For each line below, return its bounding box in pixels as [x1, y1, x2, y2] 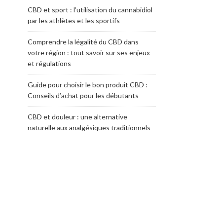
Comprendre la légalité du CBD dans [28, 37, 139, 46]
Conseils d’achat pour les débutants [28, 91, 139, 100]
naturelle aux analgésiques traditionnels [28, 123, 150, 132]
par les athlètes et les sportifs [28, 16, 120, 25]
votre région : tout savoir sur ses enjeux [28, 48, 150, 57]
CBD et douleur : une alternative [28, 112, 127, 121]
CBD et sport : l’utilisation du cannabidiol [28, 5, 152, 14]
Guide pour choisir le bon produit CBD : [28, 80, 147, 89]
